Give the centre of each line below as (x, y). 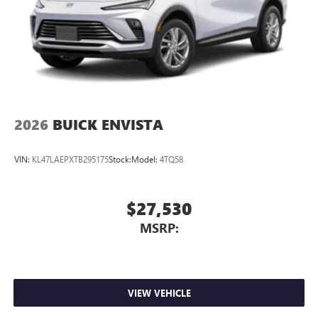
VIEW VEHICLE (159, 293)
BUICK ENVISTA (108, 124)
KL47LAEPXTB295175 (70, 159)
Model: (146, 159)
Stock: (120, 159)
